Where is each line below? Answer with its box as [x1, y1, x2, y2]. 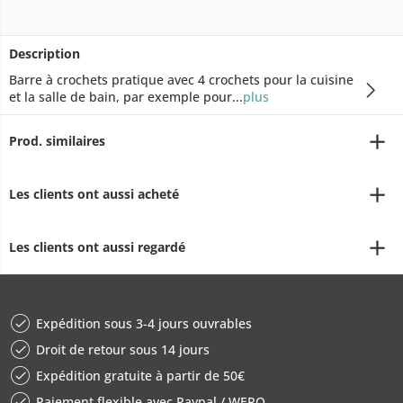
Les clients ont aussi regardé [9, 238, 185, 255]
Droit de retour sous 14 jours [36, 341, 210, 358]
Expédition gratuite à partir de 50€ [36, 367, 245, 384]
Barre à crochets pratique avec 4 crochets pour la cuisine [9, 71, 354, 88]
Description [9, 45, 80, 62]
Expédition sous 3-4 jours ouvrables [36, 315, 252, 332]
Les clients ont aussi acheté [9, 185, 179, 202]
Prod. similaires [9, 132, 105, 149]
